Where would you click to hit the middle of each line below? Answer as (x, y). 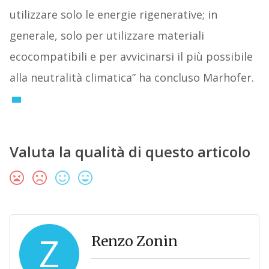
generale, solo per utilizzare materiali (107, 36)
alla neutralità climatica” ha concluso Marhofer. (131, 78)
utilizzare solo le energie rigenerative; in (113, 15)
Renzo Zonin (134, 241)
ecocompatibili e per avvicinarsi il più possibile (131, 57)
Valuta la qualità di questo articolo (130, 152)
